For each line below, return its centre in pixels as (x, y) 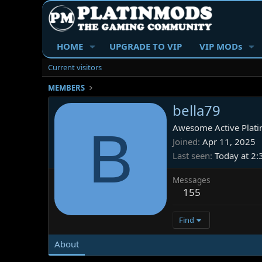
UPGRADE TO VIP (145, 46)
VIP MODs (220, 46)
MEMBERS (66, 88)
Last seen (191, 156)
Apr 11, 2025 (229, 142)
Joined (185, 142)
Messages (192, 180)
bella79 (196, 111)
